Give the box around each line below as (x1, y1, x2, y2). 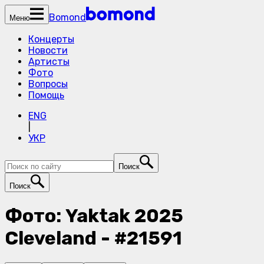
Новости (28, 45, 68, 56)
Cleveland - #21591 (5, 227, 182, 250)
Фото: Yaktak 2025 (5, 204, 183, 227)
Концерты (28, 34, 74, 45)
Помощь (28, 90, 64, 101)
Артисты (28, 56, 70, 67)
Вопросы (28, 78, 68, 90)
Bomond (49, 12, 86, 23)
